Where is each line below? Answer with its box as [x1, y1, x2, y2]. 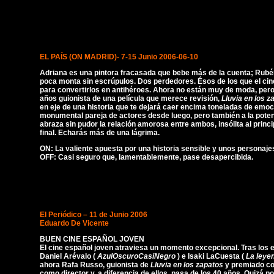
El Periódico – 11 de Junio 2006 [40, 210, 147, 219]
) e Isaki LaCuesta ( [177, 252, 246, 261]
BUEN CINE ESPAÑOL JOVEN [40, 235, 144, 243]
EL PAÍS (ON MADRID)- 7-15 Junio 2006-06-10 [40, 53, 198, 61]
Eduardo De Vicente [40, 219, 109, 228]
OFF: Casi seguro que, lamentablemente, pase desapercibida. [40, 153, 253, 161]
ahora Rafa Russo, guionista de [40, 261, 150, 269]
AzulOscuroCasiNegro [97, 252, 177, 261]
